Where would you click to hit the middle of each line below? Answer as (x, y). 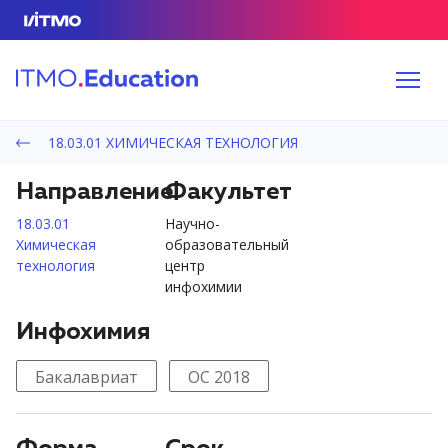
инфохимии (204, 286)
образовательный (227, 244)
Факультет (229, 192)
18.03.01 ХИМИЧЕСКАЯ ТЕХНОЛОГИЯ (170, 142)
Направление (94, 192)
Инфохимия (83, 332)
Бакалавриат (86, 377)
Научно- (193, 223)
